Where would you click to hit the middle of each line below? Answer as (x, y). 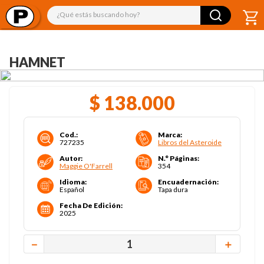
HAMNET (37, 62)
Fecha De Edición (90, 205)
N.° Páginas (178, 158)
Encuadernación (187, 182)
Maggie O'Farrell (86, 166)
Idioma (72, 182)
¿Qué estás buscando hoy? (100, 10)
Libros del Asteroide (190, 142)
